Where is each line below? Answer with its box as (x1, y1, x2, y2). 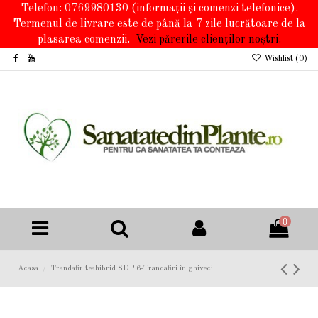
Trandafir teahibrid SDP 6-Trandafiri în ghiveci (50, 265, 213, 273)
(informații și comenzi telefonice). (128, 3, 298, 14)
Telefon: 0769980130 (20, 3, 128, 14)
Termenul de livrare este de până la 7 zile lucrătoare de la (12, 18, 306, 30)
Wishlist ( (262, 55, 299, 63)
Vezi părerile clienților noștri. (135, 34, 281, 45)
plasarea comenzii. (37, 34, 136, 45)
